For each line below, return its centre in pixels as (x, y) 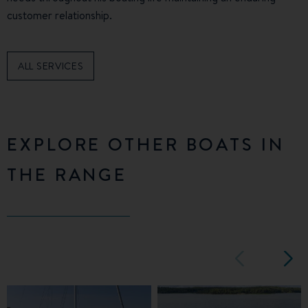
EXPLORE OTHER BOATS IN (146, 144)
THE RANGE (67, 174)
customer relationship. (59, 15)
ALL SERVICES (51, 66)
